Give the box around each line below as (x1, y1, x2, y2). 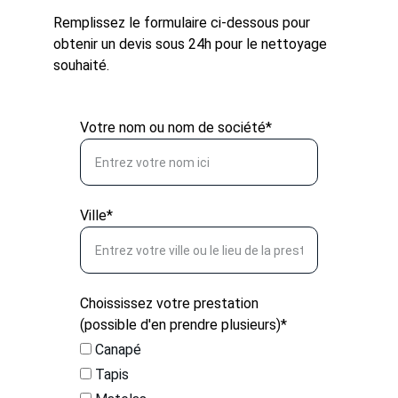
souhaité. (53, 57, 109, 74)
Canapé (92, 341, 141, 358)
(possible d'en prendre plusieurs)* (80, 316, 287, 333)
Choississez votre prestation (80, 295, 259, 312)
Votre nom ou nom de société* (80, 119, 272, 136)
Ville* (80, 207, 113, 224)
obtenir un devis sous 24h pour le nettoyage (53, 36, 330, 52)
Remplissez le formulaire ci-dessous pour (53, 14, 314, 31)
